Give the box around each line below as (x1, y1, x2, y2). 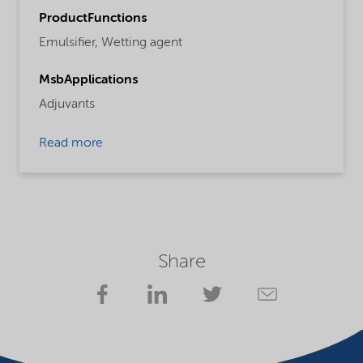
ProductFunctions (39, 11, 147, 25)
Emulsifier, (39, 36, 98, 49)
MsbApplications (39, 73, 138, 87)
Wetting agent (101, 36, 182, 49)
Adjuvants (39, 97, 95, 111)
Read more (39, 136, 103, 150)
